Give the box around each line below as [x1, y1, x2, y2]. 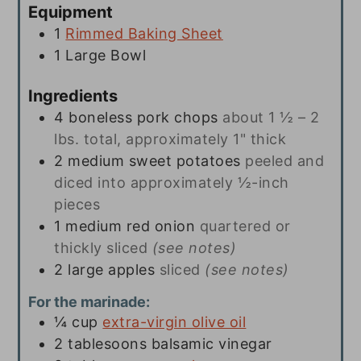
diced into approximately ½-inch [54, 174, 289, 192]
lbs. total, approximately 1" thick [54, 131, 287, 148]
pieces [54, 196, 101, 214]
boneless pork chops [68, 109, 218, 127]
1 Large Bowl [54, 47, 147, 64]
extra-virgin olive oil [102, 313, 247, 330]
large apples [68, 261, 156, 279]
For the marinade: [28, 293, 151, 310]
